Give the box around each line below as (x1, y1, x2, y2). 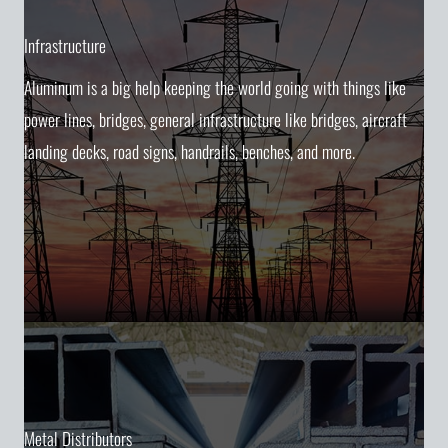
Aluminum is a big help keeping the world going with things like (24, 74, 406, 101)
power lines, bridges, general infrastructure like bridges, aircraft (24, 106, 407, 133)
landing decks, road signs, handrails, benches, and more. (24, 138, 355, 165)
